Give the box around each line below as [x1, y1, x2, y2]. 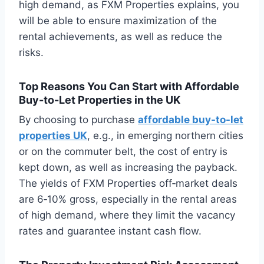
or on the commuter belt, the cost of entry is [19, 146, 227, 158]
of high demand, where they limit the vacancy [19, 209, 235, 222]
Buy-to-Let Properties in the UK [19, 94, 180, 107]
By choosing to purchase [19, 114, 138, 126]
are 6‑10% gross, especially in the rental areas [19, 193, 237, 206]
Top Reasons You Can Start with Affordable [19, 80, 239, 93]
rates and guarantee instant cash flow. [19, 225, 204, 237]
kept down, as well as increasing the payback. [19, 161, 237, 174]
